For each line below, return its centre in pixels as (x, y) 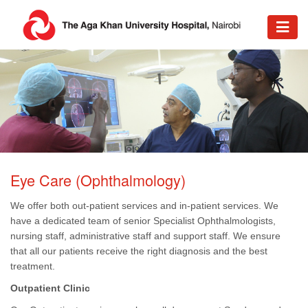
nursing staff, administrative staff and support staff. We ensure (145, 235)
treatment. (33, 266)
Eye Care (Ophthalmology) (98, 180)
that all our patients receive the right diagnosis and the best (139, 251)
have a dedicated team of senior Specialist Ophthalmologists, (143, 220)
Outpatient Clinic (50, 288)
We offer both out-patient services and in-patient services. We (144, 205)
